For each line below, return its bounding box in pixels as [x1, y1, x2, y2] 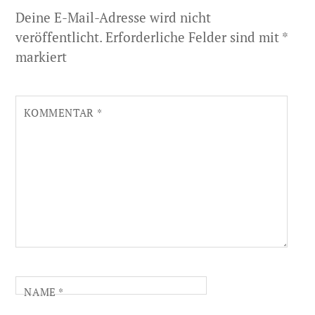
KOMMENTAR [24, 105, 97, 120]
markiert [15, 47, 67, 65]
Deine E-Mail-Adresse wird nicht [15, 8, 212, 26]
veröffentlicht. [15, 27, 103, 46]
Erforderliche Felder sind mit [105, 27, 283, 46]
